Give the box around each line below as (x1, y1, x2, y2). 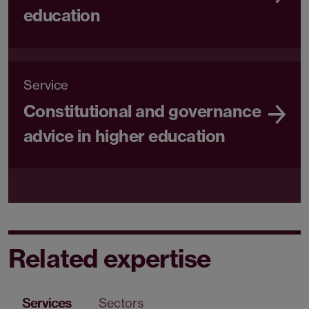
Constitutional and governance (23, 101, 261, 122)
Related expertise (8, 243, 211, 275)
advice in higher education (23, 126, 226, 147)
